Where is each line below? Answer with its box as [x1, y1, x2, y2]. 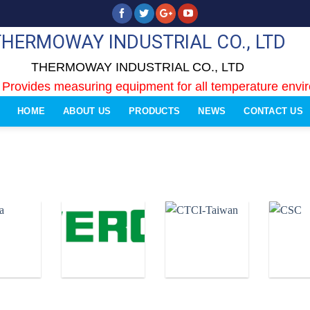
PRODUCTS [129, 106, 181, 117]
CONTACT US [244, 106, 303, 117]
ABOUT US [63, 106, 111, 117]
